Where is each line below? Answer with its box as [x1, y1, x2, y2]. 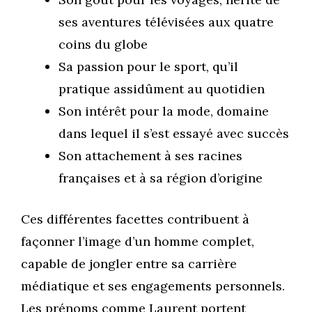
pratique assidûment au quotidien [58, 81, 265, 97]
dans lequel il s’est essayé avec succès [58, 125, 289, 142]
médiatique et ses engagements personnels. [21, 278, 285, 295]
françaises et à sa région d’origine [58, 170, 263, 187]
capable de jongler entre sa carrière [21, 256, 237, 272]
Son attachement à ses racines [58, 148, 242, 164]
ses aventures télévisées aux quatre [58, 14, 274, 31]
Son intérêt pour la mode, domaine [58, 103, 269, 120]
